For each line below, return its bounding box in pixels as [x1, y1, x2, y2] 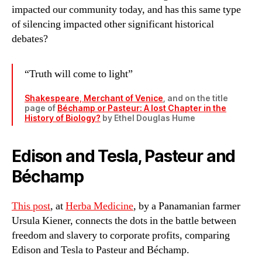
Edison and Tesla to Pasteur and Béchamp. [12, 243, 189, 257]
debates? [12, 32, 48, 46]
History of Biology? [25, 112, 101, 123]
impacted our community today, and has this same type [12, 2, 241, 16]
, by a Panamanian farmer [133, 199, 240, 213]
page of [25, 102, 57, 113]
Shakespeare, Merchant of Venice [25, 92, 163, 103]
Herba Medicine [65, 199, 133, 213]
